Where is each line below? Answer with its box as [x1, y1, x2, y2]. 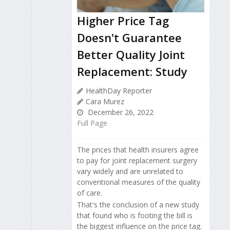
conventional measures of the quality [77, 177, 200, 187]
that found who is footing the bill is [77, 210, 193, 220]
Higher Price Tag [77, 13, 169, 29]
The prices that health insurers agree [77, 145, 199, 155]
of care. [77, 188, 102, 198]
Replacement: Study [77, 64, 187, 80]
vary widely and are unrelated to [77, 166, 183, 177]
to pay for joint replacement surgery [77, 156, 197, 166]
